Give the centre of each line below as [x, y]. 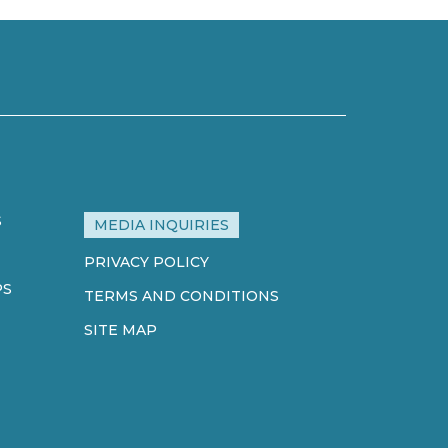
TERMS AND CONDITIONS [181, 295]
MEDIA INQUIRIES [161, 224]
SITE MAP [120, 329]
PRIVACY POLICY [146, 261]
